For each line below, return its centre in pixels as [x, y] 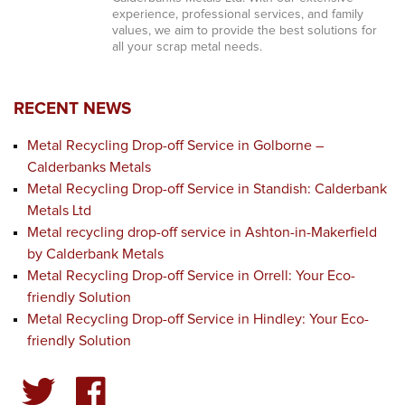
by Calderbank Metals [95, 254]
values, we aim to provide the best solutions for [244, 31]
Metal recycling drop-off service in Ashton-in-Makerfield [202, 232]
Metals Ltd [59, 211]
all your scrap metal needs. [187, 47]
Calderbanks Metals [89, 167]
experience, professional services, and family [237, 14]
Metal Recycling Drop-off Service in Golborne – [175, 146]
